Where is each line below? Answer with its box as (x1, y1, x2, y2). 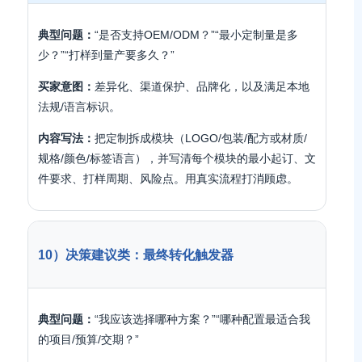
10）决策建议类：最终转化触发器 (38, 247, 234, 262)
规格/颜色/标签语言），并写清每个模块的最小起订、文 (38, 152, 316, 165)
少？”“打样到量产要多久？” (38, 48, 175, 61)
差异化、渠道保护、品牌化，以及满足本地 (95, 80, 309, 93)
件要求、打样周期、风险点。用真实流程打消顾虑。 (38, 172, 298, 185)
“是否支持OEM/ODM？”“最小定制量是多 (95, 28, 298, 41)
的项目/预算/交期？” (38, 333, 139, 346)
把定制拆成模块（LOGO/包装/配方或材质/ (95, 132, 307, 145)
